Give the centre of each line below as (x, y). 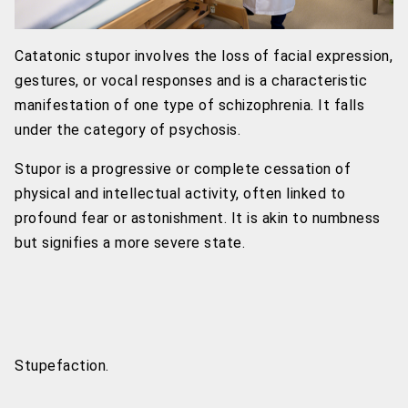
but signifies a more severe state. (130, 243)
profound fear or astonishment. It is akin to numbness (198, 218)
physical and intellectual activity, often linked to (180, 194)
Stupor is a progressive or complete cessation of (183, 169)
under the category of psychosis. (127, 130)
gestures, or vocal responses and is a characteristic (191, 81)
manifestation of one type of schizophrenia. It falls (189, 105)
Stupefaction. (62, 366)
